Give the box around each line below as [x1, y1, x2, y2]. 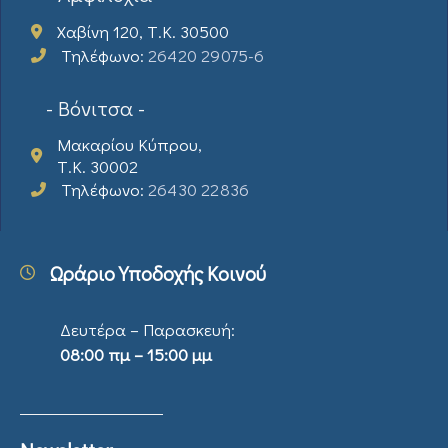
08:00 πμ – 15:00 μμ [60, 342, 212, 366]
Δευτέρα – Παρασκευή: [60, 317, 235, 341]
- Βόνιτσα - [46, 93, 145, 122]
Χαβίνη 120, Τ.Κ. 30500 [57, 19, 229, 43]
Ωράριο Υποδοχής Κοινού [50, 259, 266, 286]
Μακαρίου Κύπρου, [57, 132, 202, 156]
